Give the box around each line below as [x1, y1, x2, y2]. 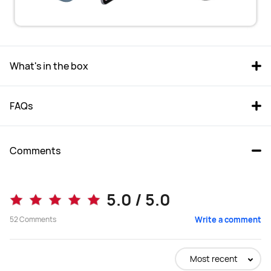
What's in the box [10, 59, 88, 73]
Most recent [190, 253, 238, 265]
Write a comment [195, 214, 261, 226]
